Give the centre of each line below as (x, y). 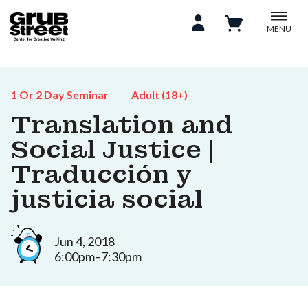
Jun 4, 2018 (85, 241)
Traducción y (101, 175)
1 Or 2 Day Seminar (60, 95)
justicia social (107, 199)
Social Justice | (112, 150)
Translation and (122, 125)
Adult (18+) (159, 95)
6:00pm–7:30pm (98, 256)
